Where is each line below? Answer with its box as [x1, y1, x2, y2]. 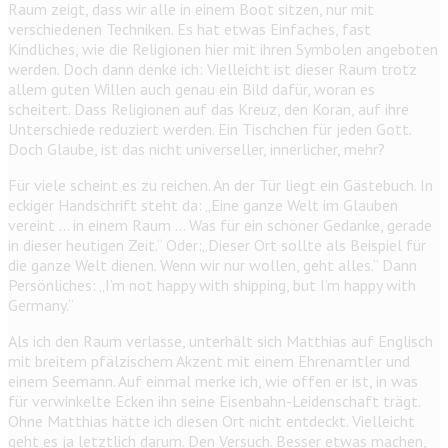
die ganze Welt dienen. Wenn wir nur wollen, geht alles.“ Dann [8, 255, 417, 276]
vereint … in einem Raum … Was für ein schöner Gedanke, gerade [8, 215, 432, 236]
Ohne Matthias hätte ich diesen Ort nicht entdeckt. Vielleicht [8, 411, 415, 432]
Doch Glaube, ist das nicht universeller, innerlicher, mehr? [8, 139, 385, 160]
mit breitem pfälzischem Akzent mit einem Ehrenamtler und [8, 351, 410, 372]
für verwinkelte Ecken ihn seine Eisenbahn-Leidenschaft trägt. [8, 391, 420, 412]
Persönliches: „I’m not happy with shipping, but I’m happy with [8, 275, 416, 296]
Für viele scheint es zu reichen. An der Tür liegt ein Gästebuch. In [8, 175, 433, 196]
